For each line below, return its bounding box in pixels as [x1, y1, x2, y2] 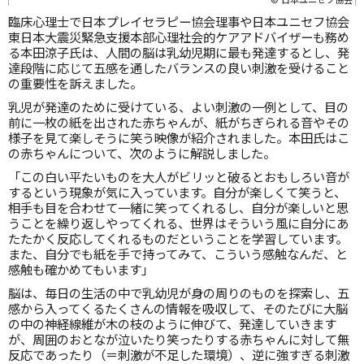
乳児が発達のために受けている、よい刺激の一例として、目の [8, 97, 349, 115]
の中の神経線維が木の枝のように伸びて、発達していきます [8, 314, 336, 332]
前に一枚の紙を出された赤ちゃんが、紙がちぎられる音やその [8, 113, 349, 131]
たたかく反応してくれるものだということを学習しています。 [8, 229, 348, 247]
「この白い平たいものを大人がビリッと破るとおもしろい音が [8, 167, 349, 185]
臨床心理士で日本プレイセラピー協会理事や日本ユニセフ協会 [8, 12, 349, 30]
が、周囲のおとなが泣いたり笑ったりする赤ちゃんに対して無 [8, 330, 349, 348]
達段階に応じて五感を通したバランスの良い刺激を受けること [8, 58, 349, 76]
